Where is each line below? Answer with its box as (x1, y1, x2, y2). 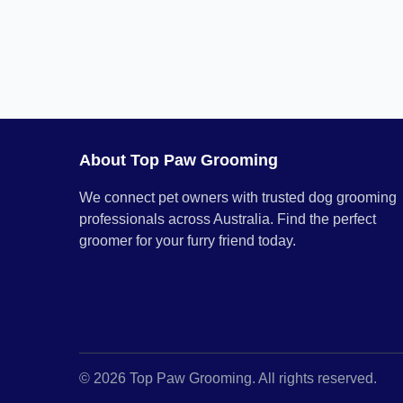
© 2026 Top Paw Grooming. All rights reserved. (79, 371, 377, 386)
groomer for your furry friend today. (79, 233, 296, 248)
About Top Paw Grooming (79, 151, 278, 169)
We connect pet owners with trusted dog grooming (79, 190, 397, 205)
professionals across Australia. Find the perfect (79, 211, 376, 227)
